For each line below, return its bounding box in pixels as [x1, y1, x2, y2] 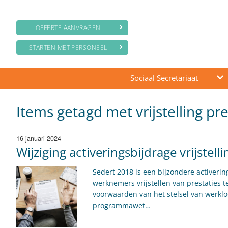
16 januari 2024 [16, 134, 61, 143]
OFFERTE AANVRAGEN [35, 23, 101, 32]
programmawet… [93, 201, 151, 210]
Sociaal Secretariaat [130, 73, 198, 83]
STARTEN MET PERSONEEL [28, 43, 107, 52]
